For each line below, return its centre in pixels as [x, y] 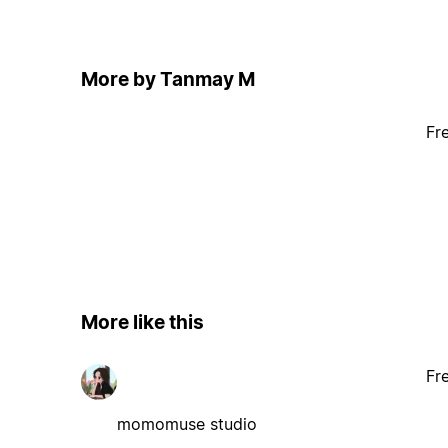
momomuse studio [186, 423]
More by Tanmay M [167, 79]
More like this [142, 323]
